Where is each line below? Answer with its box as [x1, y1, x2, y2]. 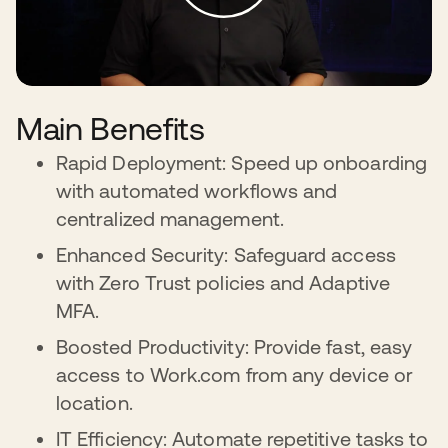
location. [56, 391, 133, 415]
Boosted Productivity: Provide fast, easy [56, 335, 413, 359]
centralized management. [56, 207, 284, 231]
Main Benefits [16, 110, 205, 148]
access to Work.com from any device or [56, 363, 413, 387]
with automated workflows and [56, 179, 338, 203]
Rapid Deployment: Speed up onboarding [56, 151, 427, 175]
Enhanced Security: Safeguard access [56, 243, 396, 267]
